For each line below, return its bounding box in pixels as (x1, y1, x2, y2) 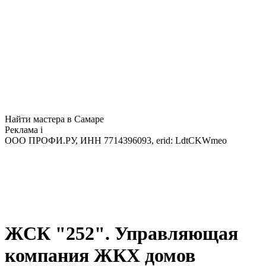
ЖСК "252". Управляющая (5, 223, 238, 245)
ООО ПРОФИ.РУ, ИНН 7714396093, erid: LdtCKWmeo (5, 135, 227, 145)
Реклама (5, 124, 40, 135)
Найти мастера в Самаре (5, 113, 104, 124)
